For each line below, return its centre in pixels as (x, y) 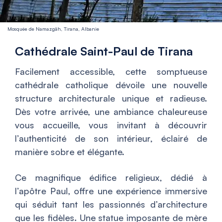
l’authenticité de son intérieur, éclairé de (111, 138)
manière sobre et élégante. (70, 152)
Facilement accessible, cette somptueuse (111, 71)
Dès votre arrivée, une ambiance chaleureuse (111, 111)
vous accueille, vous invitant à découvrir (111, 125)
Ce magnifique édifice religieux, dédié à (111, 177)
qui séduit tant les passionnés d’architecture (111, 204)
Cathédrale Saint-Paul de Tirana (104, 51)
